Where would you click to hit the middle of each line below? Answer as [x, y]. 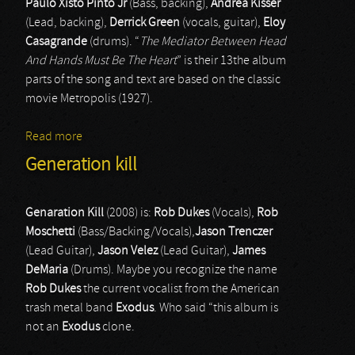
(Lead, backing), [67, 23]
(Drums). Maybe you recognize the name [173, 270]
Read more [54, 137]
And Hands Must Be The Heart [101, 61]
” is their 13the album [231, 61]
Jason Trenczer [234, 232]
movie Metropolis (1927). [89, 99]
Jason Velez [128, 251]
